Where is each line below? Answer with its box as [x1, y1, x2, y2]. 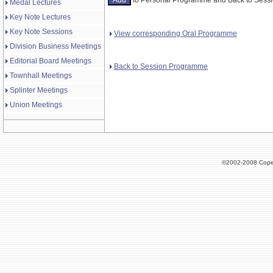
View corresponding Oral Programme [114, 29, 237, 38]
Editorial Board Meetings [10, 57, 91, 65]
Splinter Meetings [10, 86, 68, 94]
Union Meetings [10, 101, 62, 109]
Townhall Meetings [10, 71, 72, 80]
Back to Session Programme [114, 62, 208, 71]
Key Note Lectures [10, 13, 71, 21]
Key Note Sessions [10, 27, 73, 36]
